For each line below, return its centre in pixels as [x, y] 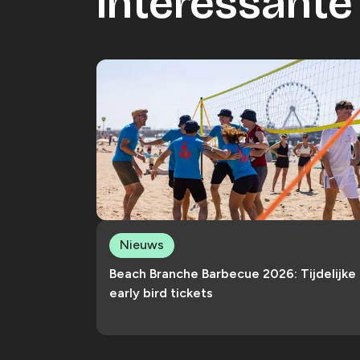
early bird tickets [161, 292]
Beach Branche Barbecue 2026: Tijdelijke [233, 273]
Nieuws [142, 244]
